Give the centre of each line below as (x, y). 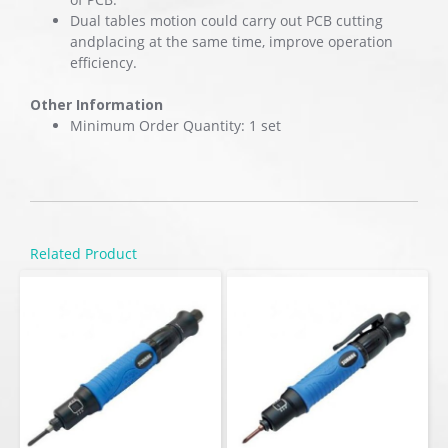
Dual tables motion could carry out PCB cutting (226, 20)
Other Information (96, 104)
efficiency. (103, 62)
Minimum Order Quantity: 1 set (175, 125)
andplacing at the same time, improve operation (231, 41)
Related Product (83, 253)
